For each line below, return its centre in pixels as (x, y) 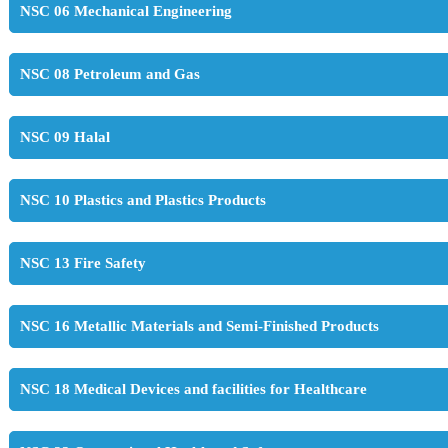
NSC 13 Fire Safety (83, 263)
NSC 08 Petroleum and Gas (110, 74)
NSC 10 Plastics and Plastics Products (143, 200)
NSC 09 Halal (65, 137)
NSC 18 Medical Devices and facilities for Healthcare (193, 389)
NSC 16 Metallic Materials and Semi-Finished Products (199, 326)
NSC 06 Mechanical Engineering (126, 11)
